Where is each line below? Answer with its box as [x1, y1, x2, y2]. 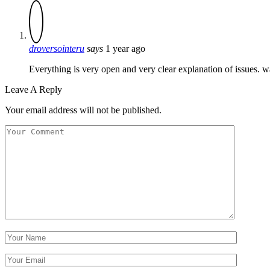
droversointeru [29, 43, 84, 54]
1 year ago [105, 43, 145, 54]
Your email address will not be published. [5, 104, 162, 115]
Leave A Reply [5, 84, 62, 95]
